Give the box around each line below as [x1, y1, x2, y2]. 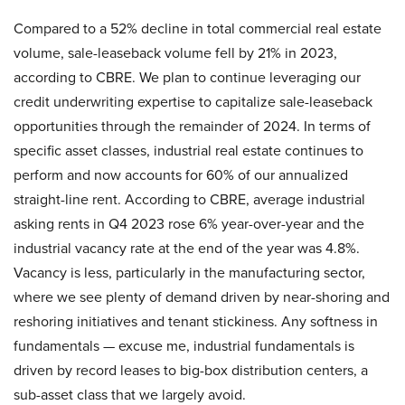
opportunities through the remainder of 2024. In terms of [14, 116, 371, 136]
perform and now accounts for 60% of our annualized [14, 165, 348, 184]
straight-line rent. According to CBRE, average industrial [14, 189, 365, 209]
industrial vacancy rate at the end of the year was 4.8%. [14, 238, 360, 258]
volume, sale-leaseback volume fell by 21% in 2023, [14, 42, 337, 62]
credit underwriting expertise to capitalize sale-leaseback [14, 91, 372, 111]
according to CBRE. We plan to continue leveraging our [14, 67, 361, 87]
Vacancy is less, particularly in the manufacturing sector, [14, 262, 365, 282]
